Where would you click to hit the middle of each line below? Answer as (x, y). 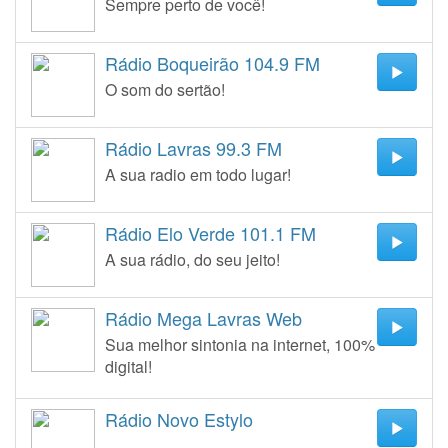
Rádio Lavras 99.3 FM (193, 148)
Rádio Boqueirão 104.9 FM (212, 63)
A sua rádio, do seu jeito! (192, 259)
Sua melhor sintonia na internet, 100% (240, 344)
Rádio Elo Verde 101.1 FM (210, 233)
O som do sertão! (165, 89)
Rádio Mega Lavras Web (203, 318)
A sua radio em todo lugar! (198, 174)
